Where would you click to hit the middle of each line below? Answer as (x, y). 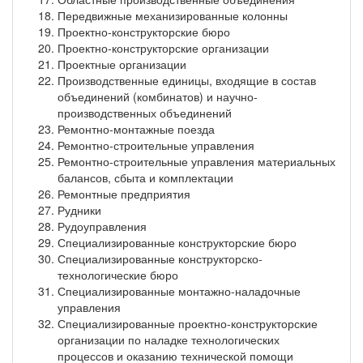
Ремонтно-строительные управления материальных (196, 161)
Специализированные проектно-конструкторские (188, 323)
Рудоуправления (102, 226)
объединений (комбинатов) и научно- (158, 96)
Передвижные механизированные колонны (173, 15)
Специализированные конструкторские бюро (177, 242)
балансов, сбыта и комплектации (145, 177)
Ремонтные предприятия (124, 193)
